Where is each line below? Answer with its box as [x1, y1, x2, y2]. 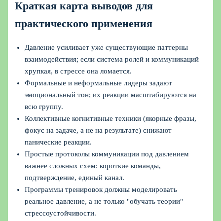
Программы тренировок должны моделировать [25, 185, 178, 194]
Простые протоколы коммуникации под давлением [25, 150, 189, 158]
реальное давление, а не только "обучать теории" [25, 197, 184, 206]
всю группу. [25, 103, 64, 111]
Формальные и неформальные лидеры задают [25, 79, 173, 87]
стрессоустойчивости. [25, 209, 97, 218]
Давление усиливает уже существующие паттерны [25, 43, 188, 52]
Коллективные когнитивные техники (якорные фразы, [25, 114, 197, 123]
